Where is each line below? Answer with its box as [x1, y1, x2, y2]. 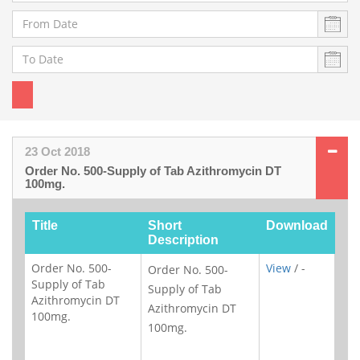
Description [148, 232, 219, 247]
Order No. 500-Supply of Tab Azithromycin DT [25, 163, 281, 178]
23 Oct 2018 [25, 144, 90, 158]
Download [266, 218, 328, 232]
